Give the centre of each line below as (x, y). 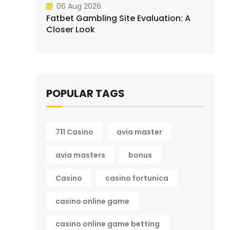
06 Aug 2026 (79, 6)
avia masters (80, 155)
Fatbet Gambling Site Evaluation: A (118, 18)
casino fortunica (137, 178)
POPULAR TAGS (85, 93)
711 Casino (74, 132)
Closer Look (71, 30)
